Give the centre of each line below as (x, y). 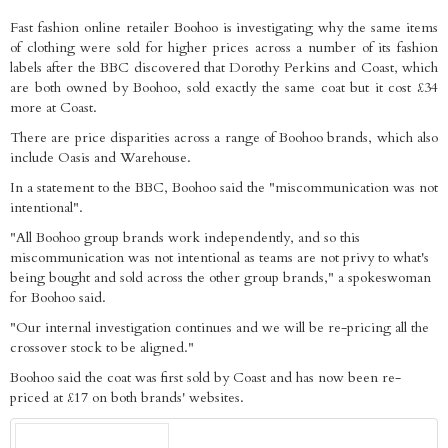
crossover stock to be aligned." (102, 347)
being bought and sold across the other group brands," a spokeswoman (220, 277)
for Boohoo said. (58, 297)
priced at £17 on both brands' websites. (127, 397)
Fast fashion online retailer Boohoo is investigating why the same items (224, 27)
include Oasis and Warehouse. (100, 157)
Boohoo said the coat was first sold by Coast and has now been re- (205, 377)
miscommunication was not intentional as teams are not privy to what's (219, 257)
